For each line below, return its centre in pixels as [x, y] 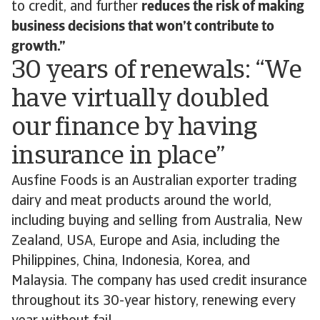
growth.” [39, 47]
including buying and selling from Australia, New [157, 221]
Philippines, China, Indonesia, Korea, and [131, 261]
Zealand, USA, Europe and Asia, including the [146, 241]
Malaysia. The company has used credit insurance [159, 281]
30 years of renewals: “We [156, 71]
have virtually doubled [140, 100]
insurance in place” [119, 157]
